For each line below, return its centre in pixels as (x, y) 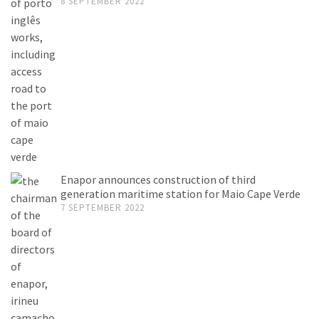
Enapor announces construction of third (158, 179)
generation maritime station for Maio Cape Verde (181, 193)
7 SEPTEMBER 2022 (103, 207)
